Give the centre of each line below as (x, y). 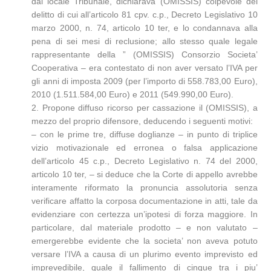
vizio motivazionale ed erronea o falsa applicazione (145, 148)
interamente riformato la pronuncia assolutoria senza (145, 188)
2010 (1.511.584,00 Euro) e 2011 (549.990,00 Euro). (133, 94)
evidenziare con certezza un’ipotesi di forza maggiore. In (145, 214)
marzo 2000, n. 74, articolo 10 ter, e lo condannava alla (145, 28)
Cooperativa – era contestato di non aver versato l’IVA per (145, 68)
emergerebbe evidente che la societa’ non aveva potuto (145, 241)
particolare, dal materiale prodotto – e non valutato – (145, 227)
